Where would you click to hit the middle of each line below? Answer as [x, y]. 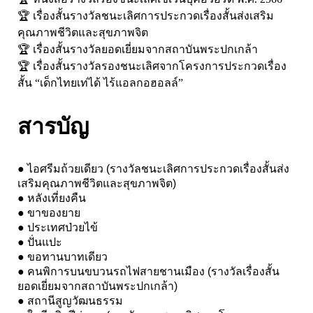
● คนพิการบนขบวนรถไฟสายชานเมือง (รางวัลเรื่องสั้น [148, 271]
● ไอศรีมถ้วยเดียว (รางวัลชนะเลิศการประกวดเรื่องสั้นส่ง [153, 168]
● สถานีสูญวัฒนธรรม [70, 300]
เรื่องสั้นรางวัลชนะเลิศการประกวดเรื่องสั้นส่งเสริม [153, 15]
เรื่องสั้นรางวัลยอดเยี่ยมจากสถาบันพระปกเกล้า [145, 49]
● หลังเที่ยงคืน [52, 198]
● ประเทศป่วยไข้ [58, 227]
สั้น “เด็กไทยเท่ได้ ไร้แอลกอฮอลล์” [100, 82]
